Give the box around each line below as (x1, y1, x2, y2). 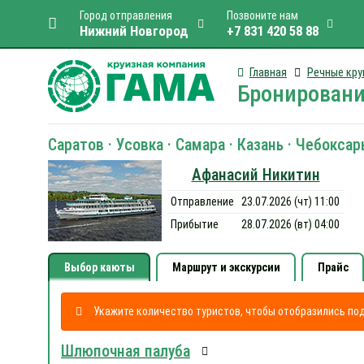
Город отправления (80, 9, 172, 22)
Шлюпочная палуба (61, 342, 190, 361)
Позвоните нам (226, 9, 298, 22)
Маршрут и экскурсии (171, 261, 280, 274)
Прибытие (171, 218, 219, 231)
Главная (249, 66, 287, 79)
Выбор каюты (63, 261, 135, 274)
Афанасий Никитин (191, 166, 320, 184)
